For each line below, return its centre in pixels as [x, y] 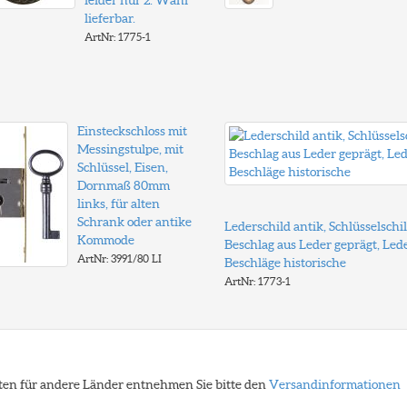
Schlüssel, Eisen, [122, 167]
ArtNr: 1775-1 [117, 37]
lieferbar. [109, 18]
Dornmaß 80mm [123, 185]
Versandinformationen [335, 384]
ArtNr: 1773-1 [257, 281]
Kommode [105, 240]
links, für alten [118, 203]
